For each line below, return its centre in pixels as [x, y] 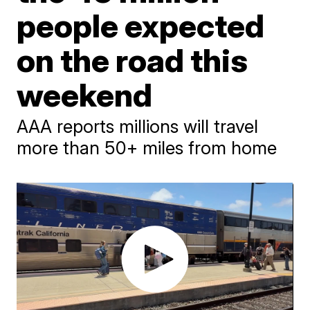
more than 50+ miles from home [147, 148]
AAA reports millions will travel [138, 126]
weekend [85, 95]
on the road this [133, 60]
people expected [141, 26]
